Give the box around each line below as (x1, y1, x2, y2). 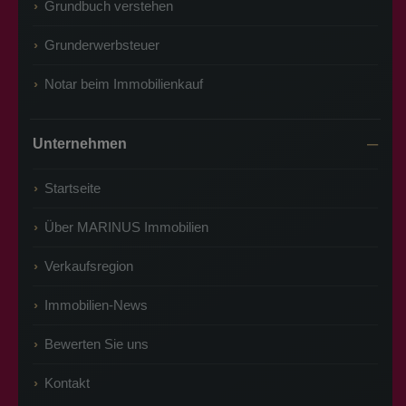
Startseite (44, 180, 101, 196)
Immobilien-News (44, 297, 148, 313)
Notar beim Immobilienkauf (44, 76, 203, 92)
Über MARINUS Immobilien (44, 219, 208, 235)
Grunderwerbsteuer (44, 37, 159, 53)
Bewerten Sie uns (44, 336, 149, 352)
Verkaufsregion (44, 258, 133, 274)
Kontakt (44, 375, 90, 391)
